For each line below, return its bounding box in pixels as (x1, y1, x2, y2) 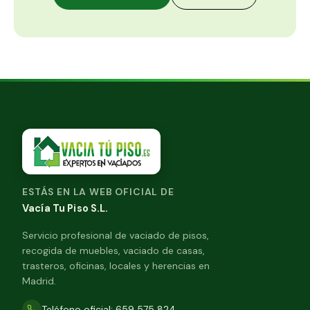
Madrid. (22, 274, 56, 287)
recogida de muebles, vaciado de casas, (22, 244, 205, 257)
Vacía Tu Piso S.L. (22, 201, 109, 215)
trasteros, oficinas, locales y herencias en (22, 259, 210, 272)
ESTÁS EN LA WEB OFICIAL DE (22, 185, 174, 198)
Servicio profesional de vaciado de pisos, (22, 228, 209, 241)
